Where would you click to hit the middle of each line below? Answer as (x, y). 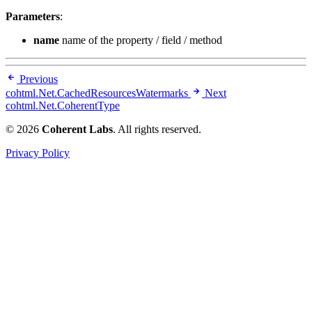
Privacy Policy (38, 153)
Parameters (33, 17)
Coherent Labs (77, 130)
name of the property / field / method (141, 40)
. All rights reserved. (157, 130)
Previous (39, 79)
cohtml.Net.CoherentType (63, 106)
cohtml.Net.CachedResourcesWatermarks (97, 93)
